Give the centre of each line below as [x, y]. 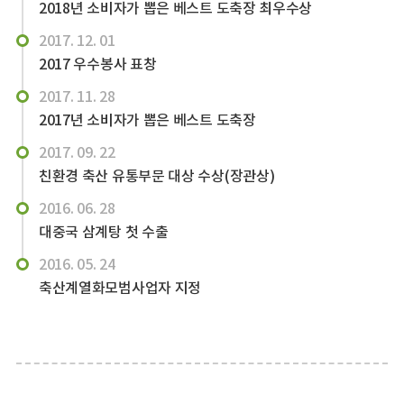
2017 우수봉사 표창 [97, 64]
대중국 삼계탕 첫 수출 [103, 232]
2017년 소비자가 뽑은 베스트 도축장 [147, 120]
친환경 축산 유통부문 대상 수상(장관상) [156, 176]
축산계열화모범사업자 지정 [120, 288]
